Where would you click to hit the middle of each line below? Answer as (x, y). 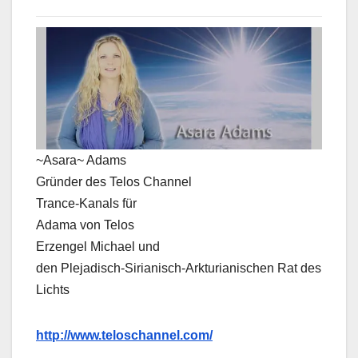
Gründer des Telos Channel (114, 181)
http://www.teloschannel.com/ (124, 335)
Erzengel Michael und (98, 246)
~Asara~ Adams (81, 160)
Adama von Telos (85, 225)
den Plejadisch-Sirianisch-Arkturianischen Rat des (179, 268)
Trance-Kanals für (86, 203)
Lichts (53, 289)
